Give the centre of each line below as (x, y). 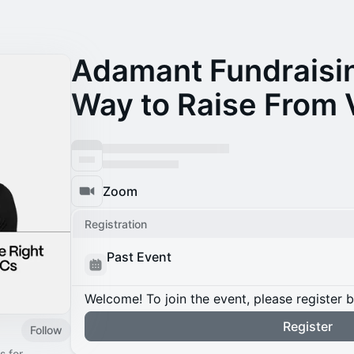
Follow (46, 330)
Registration (116, 224)
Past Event (139, 257)
